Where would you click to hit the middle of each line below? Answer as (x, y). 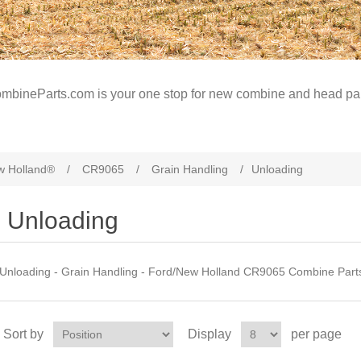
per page (316, 334)
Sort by (23, 334)
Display (209, 334)
